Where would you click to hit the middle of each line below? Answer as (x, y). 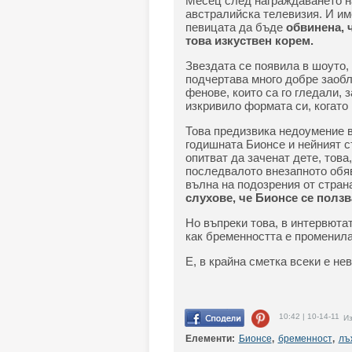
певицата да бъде (234, 27)
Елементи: (210, 339)
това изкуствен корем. (249, 40)
